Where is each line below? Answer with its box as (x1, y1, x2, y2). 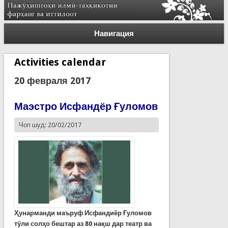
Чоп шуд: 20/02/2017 (18, 121, 81, 129)
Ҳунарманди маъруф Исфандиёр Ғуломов (14, 209, 152, 217)
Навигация (94, 28, 134, 38)
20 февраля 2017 (14, 75, 91, 86)
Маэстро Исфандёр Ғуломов (14, 100, 158, 112)
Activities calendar (14, 55, 106, 68)
